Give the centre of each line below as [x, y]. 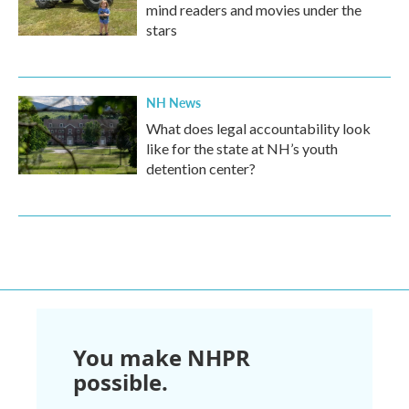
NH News [173, 102]
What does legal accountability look [258, 128]
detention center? [201, 168]
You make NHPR [162, 357]
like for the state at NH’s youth [242, 148]
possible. [121, 382]
